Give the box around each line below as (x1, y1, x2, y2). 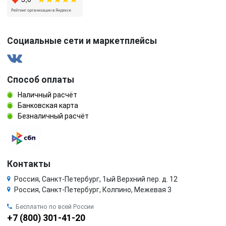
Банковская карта (16, 101, 78, 109)
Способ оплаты (7, 74, 74, 85)
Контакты (7, 158, 50, 169)
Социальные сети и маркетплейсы (7, 35, 157, 46)
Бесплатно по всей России (16, 202, 94, 210)
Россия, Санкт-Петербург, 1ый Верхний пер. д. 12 (14, 175, 178, 183)
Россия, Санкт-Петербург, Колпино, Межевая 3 (14, 185, 172, 194)
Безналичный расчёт (16, 111, 89, 120)
